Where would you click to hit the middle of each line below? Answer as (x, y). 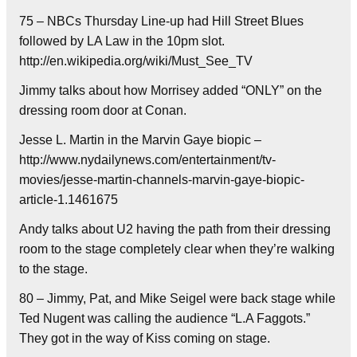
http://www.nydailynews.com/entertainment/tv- (147, 159)
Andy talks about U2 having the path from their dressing (175, 229)
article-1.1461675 (69, 199)
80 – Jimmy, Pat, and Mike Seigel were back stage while (177, 298)
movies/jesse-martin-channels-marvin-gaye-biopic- (162, 179)
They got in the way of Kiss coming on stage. (145, 338)
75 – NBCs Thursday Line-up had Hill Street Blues (161, 21)
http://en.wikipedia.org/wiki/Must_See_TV (136, 61)
